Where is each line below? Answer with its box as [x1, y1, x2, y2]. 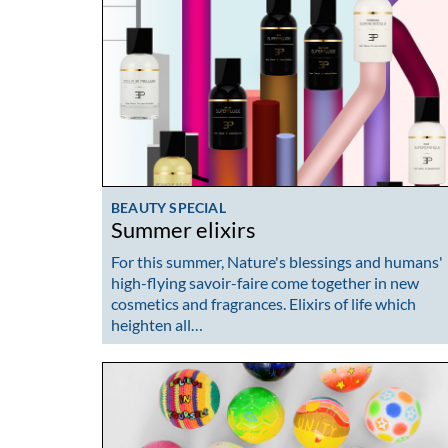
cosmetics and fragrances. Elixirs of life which [111, 293, 416, 313]
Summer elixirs [111, 217, 256, 244]
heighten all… [111, 314, 203, 334]
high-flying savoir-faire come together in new [111, 272, 419, 292]
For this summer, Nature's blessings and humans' [111, 251, 443, 271]
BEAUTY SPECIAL [111, 199, 226, 217]
